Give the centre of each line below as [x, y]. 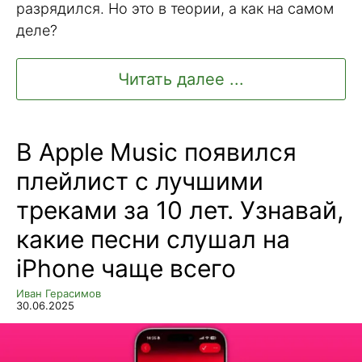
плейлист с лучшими [140, 181]
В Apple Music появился [156, 152]
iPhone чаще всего [126, 269]
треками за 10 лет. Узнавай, [180, 210]
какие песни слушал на [153, 240]
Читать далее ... [181, 80]
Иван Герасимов [59, 294]
